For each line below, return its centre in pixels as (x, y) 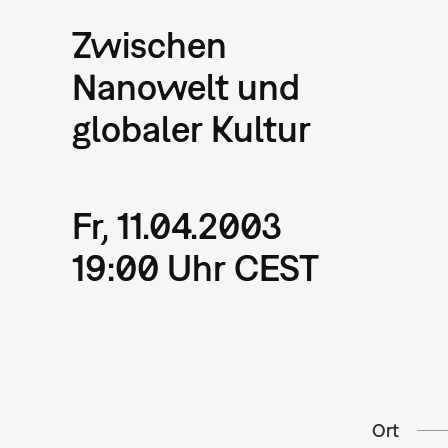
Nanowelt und (186, 86)
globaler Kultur (191, 128)
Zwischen (149, 44)
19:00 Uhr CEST (195, 267)
